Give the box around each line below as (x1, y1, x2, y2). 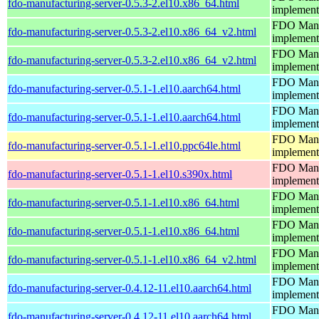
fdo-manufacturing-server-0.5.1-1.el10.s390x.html (8, 167, 232, 180)
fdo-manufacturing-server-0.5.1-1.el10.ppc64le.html (8, 139, 241, 152)
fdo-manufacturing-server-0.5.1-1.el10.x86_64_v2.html (8, 253, 256, 266)
